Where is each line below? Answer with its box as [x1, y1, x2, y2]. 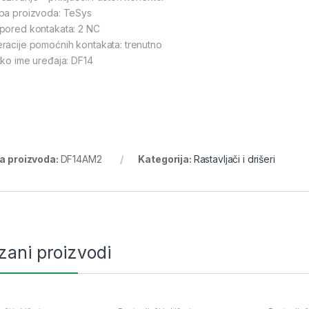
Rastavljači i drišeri [193, 153, 275, 166]
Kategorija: [138, 153, 194, 166]
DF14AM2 [60, 153, 102, 166]
